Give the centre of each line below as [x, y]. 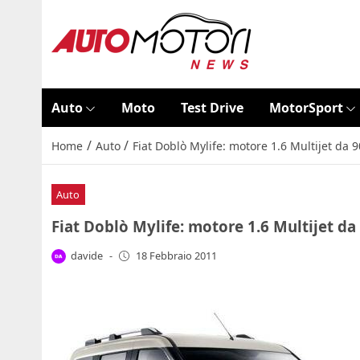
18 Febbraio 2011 [176, 256]
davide [87, 255]
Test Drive [212, 108]
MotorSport [306, 108]
